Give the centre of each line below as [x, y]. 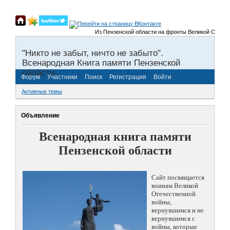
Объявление [40, 115]
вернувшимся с [173, 219]
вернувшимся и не [178, 210]
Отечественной [174, 194]
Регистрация [128, 77]
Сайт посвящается [178, 178]
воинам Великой [175, 186]
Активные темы [42, 92]
